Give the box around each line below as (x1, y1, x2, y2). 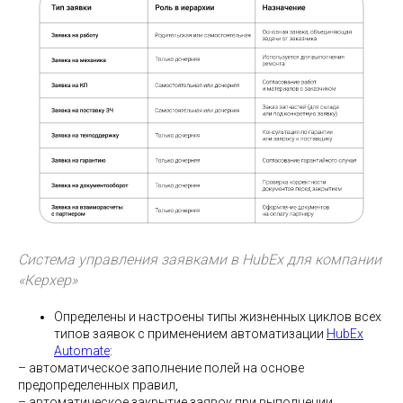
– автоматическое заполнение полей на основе (18, 361, 304, 376)
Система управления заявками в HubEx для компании (18, 251, 381, 269)
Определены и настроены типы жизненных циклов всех (54, 309, 381, 325)
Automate (54, 344, 110, 359)
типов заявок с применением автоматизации (54, 327, 327, 342)
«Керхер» (18, 272, 77, 290)
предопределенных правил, (18, 378, 178, 393)
